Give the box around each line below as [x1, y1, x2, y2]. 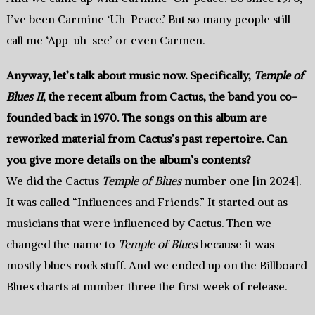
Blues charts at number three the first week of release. [6, 279, 287, 294]
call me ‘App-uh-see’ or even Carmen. [6, 33, 205, 48]
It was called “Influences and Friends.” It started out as [6, 195, 288, 210]
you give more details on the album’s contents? [6, 153, 251, 167]
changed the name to [6, 237, 118, 252]
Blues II [6, 89, 43, 104]
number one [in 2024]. [181, 174, 301, 188]
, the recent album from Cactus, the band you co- [42, 89, 297, 104]
